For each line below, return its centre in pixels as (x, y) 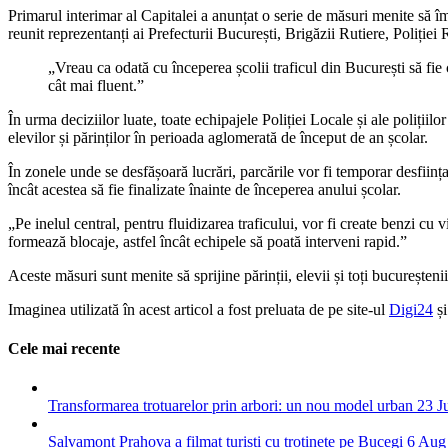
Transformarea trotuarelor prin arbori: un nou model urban (230, 406)
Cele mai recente (64, 349)
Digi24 (411, 309)
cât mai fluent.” (96, 85)
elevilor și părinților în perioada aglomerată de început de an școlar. (218, 137)
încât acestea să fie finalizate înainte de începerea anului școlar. (204, 189)
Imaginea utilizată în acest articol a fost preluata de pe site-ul (198, 309)
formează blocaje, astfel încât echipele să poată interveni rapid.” (207, 241)
